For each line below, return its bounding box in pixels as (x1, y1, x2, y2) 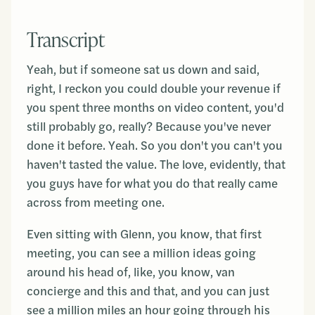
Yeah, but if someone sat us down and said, (27, 61, 259, 78)
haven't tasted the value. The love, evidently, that (27, 156, 285, 173)
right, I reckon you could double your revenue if (27, 80, 281, 97)
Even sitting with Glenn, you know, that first (27, 226, 262, 243)
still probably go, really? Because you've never (27, 118, 271, 135)
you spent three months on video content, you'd (27, 99, 284, 116)
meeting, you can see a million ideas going (27, 245, 256, 262)
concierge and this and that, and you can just (27, 283, 269, 300)
